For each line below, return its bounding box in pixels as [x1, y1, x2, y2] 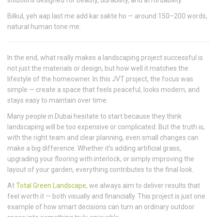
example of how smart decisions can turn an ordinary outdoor [7, 203, 195, 211]
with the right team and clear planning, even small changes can [7, 134, 199, 141]
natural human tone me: [7, 23, 81, 31]
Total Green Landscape [16, 182, 86, 189]
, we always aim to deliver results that [86, 182, 200, 189]
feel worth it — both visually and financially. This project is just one [7, 192, 205, 200]
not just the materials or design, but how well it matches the [7, 64, 188, 72]
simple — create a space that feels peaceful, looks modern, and [7, 86, 200, 93]
